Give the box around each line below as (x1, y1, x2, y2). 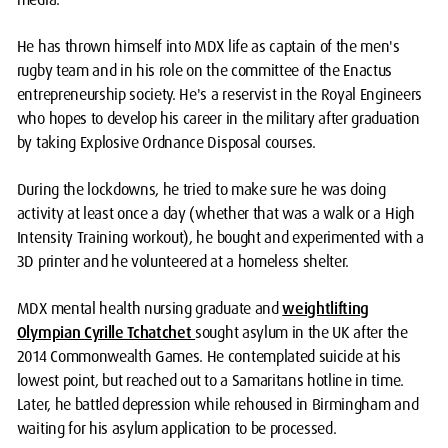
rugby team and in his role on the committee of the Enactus (16, 60, 393, 82)
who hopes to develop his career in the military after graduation (16, 108, 420, 130)
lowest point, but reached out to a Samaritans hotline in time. (16, 370, 404, 392)
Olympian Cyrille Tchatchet (16, 322, 196, 344)
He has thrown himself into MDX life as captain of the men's (16, 36, 400, 58)
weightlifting (282, 298, 370, 320)
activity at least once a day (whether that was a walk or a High (16, 203, 415, 225)
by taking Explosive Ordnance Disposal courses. (16, 132, 317, 154)
